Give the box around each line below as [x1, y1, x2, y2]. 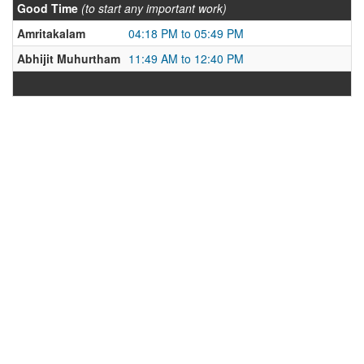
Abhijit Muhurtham [17, 50, 120, 67]
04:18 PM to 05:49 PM [128, 25, 244, 41]
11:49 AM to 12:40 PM [128, 50, 244, 67]
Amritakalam [17, 25, 85, 41]
